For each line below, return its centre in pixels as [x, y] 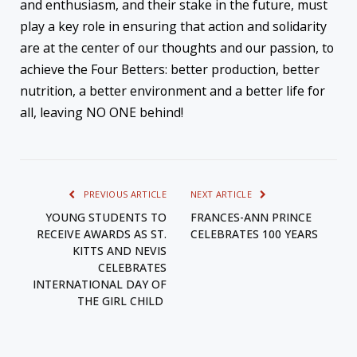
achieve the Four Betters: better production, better [170, 70]
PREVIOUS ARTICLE [124, 194]
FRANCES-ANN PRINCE [251, 218]
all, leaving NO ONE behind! [102, 113]
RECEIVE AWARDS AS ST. [102, 234]
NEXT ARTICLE [223, 194]
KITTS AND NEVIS [120, 251]
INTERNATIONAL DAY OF [100, 284]
